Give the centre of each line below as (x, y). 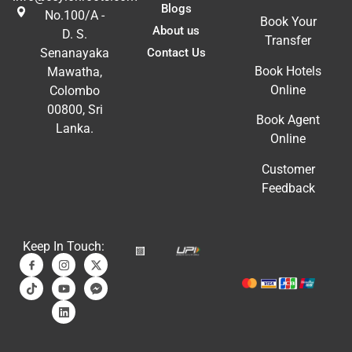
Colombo (75, 91)
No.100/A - (75, 16)
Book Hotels (288, 71)
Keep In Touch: (64, 247)
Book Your (288, 22)
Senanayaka (75, 53)
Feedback (288, 188)
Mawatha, (75, 72)
